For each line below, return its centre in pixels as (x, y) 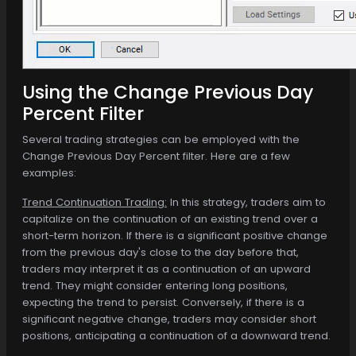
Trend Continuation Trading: (95, 202)
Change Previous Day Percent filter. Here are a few (156, 156)
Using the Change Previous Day (168, 92)
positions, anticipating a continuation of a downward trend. (176, 335)
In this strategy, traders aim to (246, 202)
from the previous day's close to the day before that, (161, 252)
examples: (49, 172)
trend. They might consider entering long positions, (155, 285)
